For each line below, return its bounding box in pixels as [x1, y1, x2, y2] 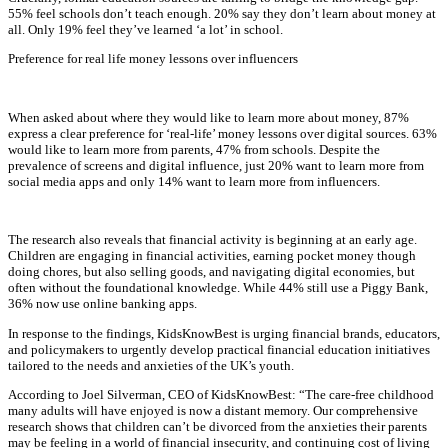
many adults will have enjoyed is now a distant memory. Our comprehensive [8, 402, 418, 418]
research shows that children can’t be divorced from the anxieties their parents [8, 418, 427, 434]
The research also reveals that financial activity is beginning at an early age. [8, 232, 417, 248]
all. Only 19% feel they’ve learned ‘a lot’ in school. [8, 21, 283, 37]
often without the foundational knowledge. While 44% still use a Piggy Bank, [8, 280, 428, 296]
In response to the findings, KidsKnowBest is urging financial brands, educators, [8, 325, 440, 341]
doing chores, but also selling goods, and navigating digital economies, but [8, 264, 415, 280]
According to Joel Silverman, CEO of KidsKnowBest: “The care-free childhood [8, 386, 434, 402]
